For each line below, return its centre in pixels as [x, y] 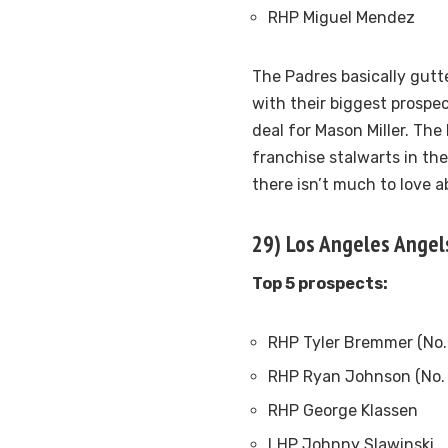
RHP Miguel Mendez [341, 18]
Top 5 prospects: [320, 284]
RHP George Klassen [343, 411]
